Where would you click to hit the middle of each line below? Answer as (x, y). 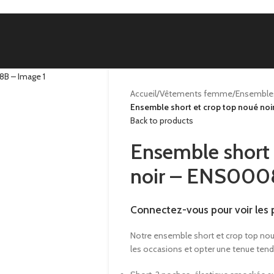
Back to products (161, 120)
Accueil (143, 94)
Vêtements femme (196, 94)
